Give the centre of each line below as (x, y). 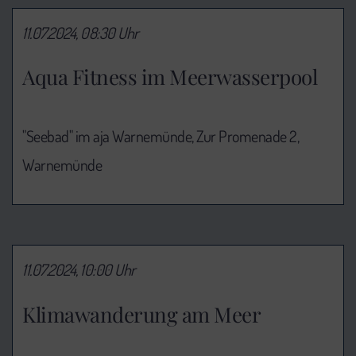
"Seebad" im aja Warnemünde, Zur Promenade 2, (161, 136)
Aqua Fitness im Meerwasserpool (170, 77)
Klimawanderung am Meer (141, 314)
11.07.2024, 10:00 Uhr (79, 270)
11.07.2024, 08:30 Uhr (81, 32)
